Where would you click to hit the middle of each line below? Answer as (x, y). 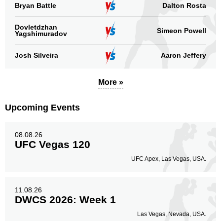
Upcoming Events (42, 108)
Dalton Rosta (184, 5)
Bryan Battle (36, 5)
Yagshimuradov (41, 34)
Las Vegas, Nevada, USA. (172, 214)
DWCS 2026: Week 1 (65, 200)
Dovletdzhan (36, 27)
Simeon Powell (182, 30)
